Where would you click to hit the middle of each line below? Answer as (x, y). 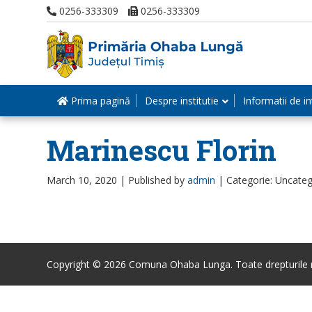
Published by (158, 180)
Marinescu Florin (162, 150)
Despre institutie (182, 101)
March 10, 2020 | (87, 180)
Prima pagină (99, 101)
